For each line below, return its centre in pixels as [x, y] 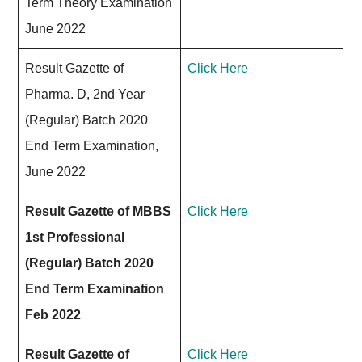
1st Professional [75, 237]
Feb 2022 [53, 315]
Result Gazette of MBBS [99, 211]
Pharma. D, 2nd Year [85, 94]
